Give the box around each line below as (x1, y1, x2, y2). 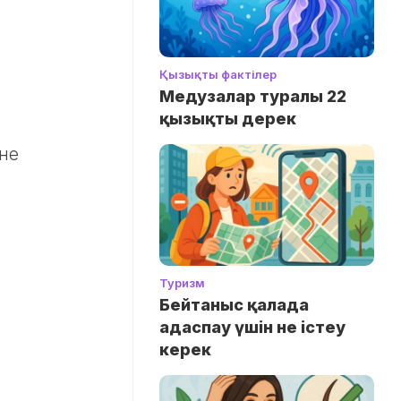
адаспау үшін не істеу (159, 317, 346, 337)
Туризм (159, 275, 205, 290)
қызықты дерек (159, 109, 296, 129)
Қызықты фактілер (159, 67, 277, 82)
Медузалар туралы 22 (159, 87, 346, 107)
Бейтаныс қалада (159, 294, 309, 314)
